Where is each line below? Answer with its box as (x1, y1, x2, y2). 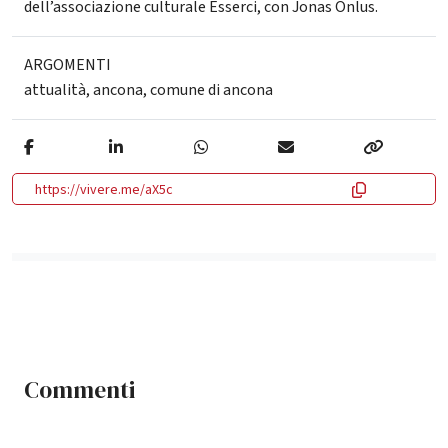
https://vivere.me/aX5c (35, 179, 173, 200)
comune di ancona (150, 78, 273, 101)
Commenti (24, 373, 135, 406)
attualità (24, 78, 86, 101)
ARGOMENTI (24, 53, 111, 76)
